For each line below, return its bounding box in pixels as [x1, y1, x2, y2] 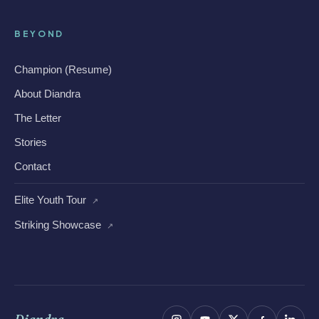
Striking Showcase [14, 219, 104, 231]
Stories [14, 136, 47, 148]
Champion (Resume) [14, 63, 112, 75]
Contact [14, 160, 51, 172]
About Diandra [14, 88, 80, 100]
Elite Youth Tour [14, 194, 89, 206]
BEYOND [14, 28, 64, 39]
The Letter [14, 112, 61, 124]
